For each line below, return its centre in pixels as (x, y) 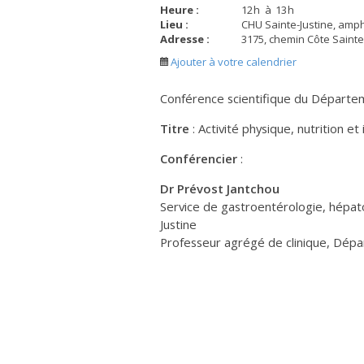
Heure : (180, 10)
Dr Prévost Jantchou (220, 189)
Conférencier (200, 159)
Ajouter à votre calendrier (232, 62)
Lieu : (174, 25)
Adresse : (185, 39)
